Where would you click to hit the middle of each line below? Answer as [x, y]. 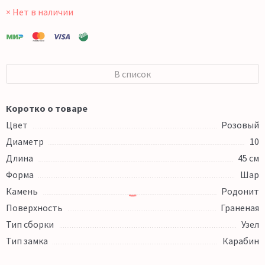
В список [132, 74]
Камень [22, 191]
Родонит [240, 191]
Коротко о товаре [47, 109]
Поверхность [34, 208]
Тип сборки [30, 224]
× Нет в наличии [40, 12]
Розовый [240, 125]
